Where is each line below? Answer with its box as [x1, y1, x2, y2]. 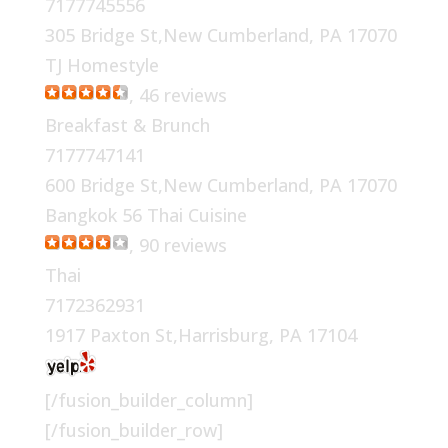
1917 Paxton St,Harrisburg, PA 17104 [44, 322, 357, 347]
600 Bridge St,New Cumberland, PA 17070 [44, 172, 397, 197]
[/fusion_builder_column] [44, 387, 253, 412]
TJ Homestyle [44, 52, 159, 77]
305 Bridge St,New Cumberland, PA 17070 [44, 22, 397, 47]
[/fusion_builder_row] [44, 417, 223, 442]
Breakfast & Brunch [44, 112, 210, 137]
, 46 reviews [128, 82, 227, 107]
